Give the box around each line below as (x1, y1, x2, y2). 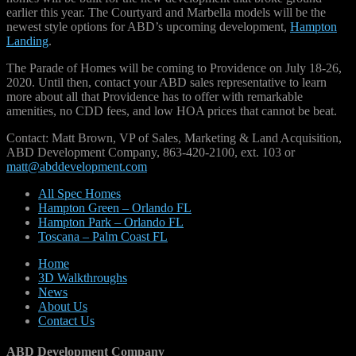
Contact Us (38, 313, 95, 327)
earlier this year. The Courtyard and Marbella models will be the (6, 5, 326, 19)
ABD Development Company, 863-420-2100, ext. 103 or (6, 145, 295, 159)
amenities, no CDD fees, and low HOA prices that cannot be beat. (6, 103, 337, 118)
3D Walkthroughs (38, 270, 127, 284)
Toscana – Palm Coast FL (38, 229, 168, 243)
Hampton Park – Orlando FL (38, 215, 184, 229)
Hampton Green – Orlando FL (38, 200, 192, 215)
